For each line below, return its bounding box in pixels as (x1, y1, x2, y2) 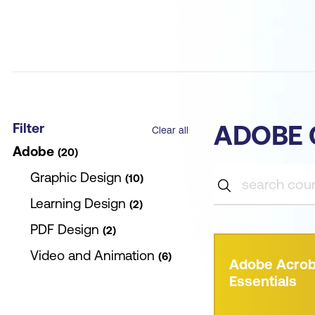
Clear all (152, 124, 188, 136)
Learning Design (30, 195, 126, 211)
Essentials (229, 272, 297, 289)
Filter (13, 120, 44, 136)
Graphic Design (30, 169, 122, 185)
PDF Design (30, 221, 99, 237)
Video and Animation (30, 247, 155, 263)
